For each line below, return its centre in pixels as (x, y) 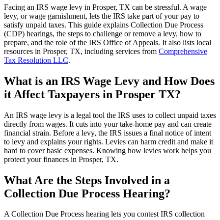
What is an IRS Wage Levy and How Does (109, 81)
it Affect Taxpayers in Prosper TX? (92, 94)
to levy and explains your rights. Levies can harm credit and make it (109, 141)
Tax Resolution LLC (36, 60)
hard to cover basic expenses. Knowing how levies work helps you (108, 150)
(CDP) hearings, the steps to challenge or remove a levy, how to (103, 33)
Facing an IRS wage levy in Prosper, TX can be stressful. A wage (105, 7)
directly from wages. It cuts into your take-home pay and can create (108, 124)
